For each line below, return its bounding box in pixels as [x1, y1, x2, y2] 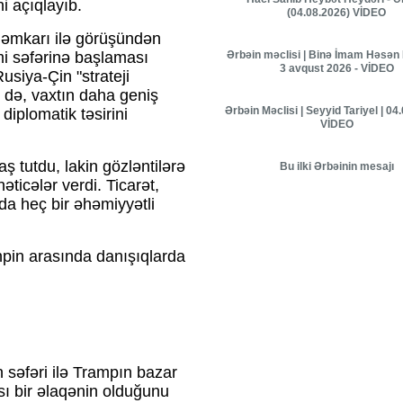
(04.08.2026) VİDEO [287, 6, 386, 19]
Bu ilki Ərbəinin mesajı [279, 160, 394, 173]
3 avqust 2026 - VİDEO [279, 62, 394, 75]
